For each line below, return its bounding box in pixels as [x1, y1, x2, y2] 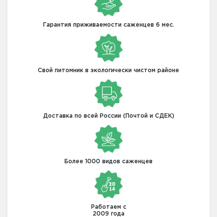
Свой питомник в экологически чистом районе [38, 68, 179, 74]
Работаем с [91, 204, 126, 210]
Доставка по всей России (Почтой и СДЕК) [43, 113, 174, 119]
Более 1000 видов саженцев [64, 159, 153, 165]
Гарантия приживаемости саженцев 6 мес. [43, 22, 174, 28]
